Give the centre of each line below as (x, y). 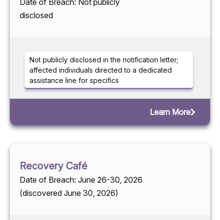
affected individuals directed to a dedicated (101, 70)
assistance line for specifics (74, 81)
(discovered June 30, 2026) (69, 193)
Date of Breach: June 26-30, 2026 (81, 180)
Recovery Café (54, 166)
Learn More (170, 112)
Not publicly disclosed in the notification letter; (104, 60)
